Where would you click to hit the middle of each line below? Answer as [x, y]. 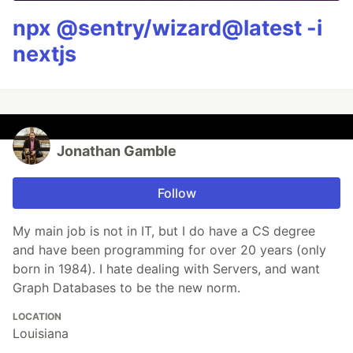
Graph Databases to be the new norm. [126, 288]
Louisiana [41, 334]
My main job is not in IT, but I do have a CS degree [164, 231]
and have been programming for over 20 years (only [169, 250]
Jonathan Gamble [117, 151]
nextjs [45, 54]
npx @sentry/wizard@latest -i [167, 28]
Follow [176, 193]
